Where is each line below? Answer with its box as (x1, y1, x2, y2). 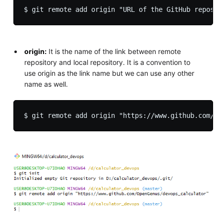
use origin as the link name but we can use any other (24, 68, 195, 77)
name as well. (24, 79, 68, 88)
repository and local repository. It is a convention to (24, 57, 191, 66)
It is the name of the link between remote (47, 47, 181, 55)
